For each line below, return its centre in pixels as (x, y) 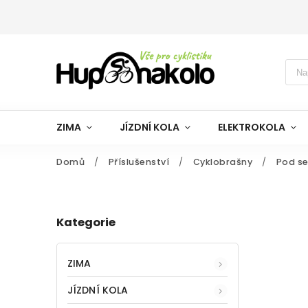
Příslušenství (139, 162)
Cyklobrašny (222, 162)
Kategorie (86, 223)
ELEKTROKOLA (252, 127)
